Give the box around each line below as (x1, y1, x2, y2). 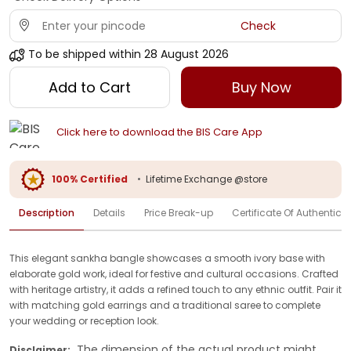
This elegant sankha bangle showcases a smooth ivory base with (9, 251, 325, 265)
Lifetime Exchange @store (146, 172, 267, 186)
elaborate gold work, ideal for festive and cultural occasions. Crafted (9, 266, 338, 280)
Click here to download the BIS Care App (56, 125, 262, 140)
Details (93, 205, 125, 219)
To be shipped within (28, 46, 141, 62)
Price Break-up (144, 205, 213, 219)
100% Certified (52, 172, 128, 186)
